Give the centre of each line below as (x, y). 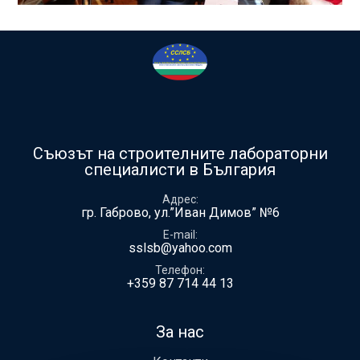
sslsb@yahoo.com (180, 247)
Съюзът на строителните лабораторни (180, 154)
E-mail (179, 235)
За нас (180, 331)
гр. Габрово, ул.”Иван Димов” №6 (180, 213)
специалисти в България (180, 170)
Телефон (179, 270)
